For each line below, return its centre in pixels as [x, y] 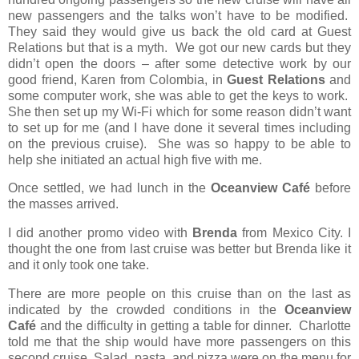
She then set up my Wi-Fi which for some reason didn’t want [179, 111]
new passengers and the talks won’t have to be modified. [178, 15]
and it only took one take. [79, 265]
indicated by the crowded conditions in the [146, 310]
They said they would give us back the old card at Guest [179, 31]
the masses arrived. [63, 204]
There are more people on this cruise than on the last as [179, 294]
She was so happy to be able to [254, 143]
